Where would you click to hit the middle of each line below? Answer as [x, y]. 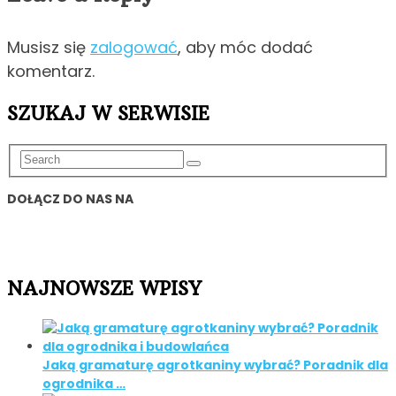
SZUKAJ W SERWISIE [108, 113]
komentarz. [51, 71]
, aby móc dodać [245, 47]
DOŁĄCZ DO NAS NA [70, 199]
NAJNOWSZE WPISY [104, 289]
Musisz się [49, 47]
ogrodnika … [84, 384]
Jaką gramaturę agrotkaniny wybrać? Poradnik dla [215, 366]
